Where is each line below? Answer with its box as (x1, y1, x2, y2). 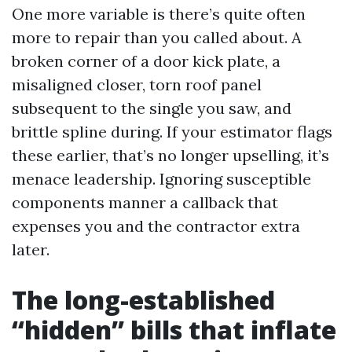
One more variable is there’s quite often (12, 4, 306, 24)
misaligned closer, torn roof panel (12, 75, 262, 94)
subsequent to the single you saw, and (12, 98, 291, 118)
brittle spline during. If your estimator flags (12, 122, 332, 141)
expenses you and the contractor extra (12, 216, 300, 236)
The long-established (12, 283, 275, 317)
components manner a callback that (12, 192, 278, 212)
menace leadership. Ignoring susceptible (12, 169, 311, 189)
